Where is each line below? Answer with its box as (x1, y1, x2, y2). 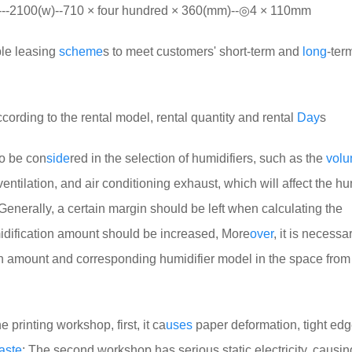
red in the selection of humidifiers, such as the (70, 152, 326, 165)
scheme (59, 45, 103, 58)
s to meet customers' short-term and (103, 45, 302, 58)
